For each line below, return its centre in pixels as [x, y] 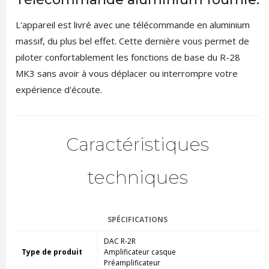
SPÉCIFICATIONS [137, 219]
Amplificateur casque [140, 252]
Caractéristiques [138, 144]
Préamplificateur [132, 262]
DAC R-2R [119, 241]
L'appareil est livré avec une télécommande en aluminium [132, 24]
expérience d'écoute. [59, 89]
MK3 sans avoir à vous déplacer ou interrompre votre [126, 73]
